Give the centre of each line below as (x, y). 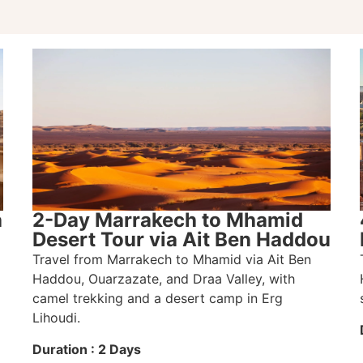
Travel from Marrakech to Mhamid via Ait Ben (171, 260)
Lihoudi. (56, 318)
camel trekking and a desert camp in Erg (157, 299)
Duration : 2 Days (86, 349)
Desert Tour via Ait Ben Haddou (181, 240)
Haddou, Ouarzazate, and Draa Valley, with (163, 279)
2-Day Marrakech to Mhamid (167, 220)
